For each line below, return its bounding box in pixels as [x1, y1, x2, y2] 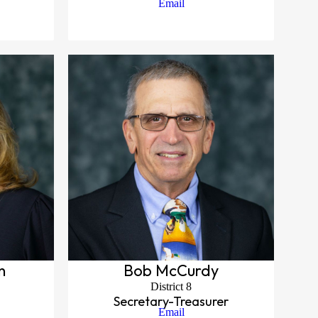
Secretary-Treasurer [114, 293, 229, 309]
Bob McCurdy [124, 261, 219, 280]
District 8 [150, 280, 192, 292]
